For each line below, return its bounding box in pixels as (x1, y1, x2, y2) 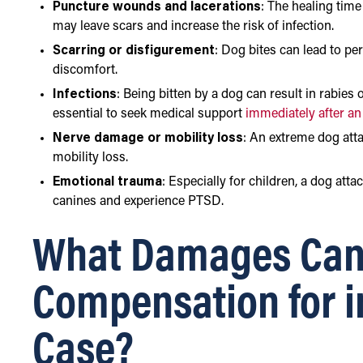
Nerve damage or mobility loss (53, 132, 243, 146)
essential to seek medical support (53, 108, 246, 122)
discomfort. (53, 64, 117, 78)
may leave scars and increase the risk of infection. (53, 20, 334, 34)
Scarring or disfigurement (53, 45, 215, 58)
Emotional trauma (53, 176, 162, 190)
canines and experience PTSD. (53, 195, 224, 209)
